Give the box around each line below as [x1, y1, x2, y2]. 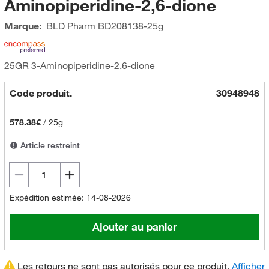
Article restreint [17, 140, 80, 151]
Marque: [4, 20, 41, 32]
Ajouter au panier [92, 220, 177, 234]
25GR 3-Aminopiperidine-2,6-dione [4, 59, 155, 71]
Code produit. [9, 87, 72, 99]
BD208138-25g [95, 20, 163, 32]
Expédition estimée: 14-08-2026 [9, 192, 131, 203]
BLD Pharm [46, 20, 95, 32]
